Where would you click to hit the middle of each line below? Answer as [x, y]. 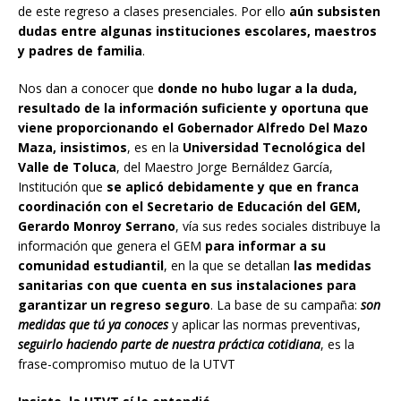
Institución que [62, 186]
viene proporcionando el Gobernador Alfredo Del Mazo [193, 127]
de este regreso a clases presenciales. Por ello [154, 11]
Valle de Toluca [67, 166]
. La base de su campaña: [286, 304]
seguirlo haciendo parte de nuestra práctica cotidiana [169, 344]
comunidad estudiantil [91, 265]
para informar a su [265, 245]
